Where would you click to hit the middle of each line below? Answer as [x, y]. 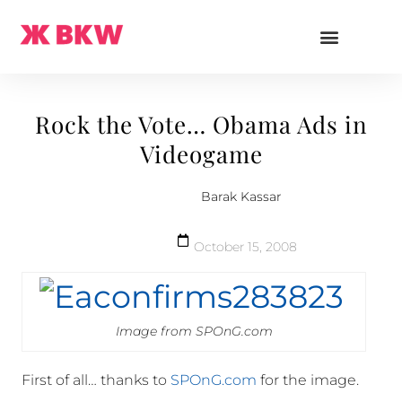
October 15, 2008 [245, 247]
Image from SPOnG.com [194, 332]
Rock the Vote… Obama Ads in [201, 125]
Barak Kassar [241, 197]
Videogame [201, 154]
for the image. [308, 380]
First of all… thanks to [96, 380]
